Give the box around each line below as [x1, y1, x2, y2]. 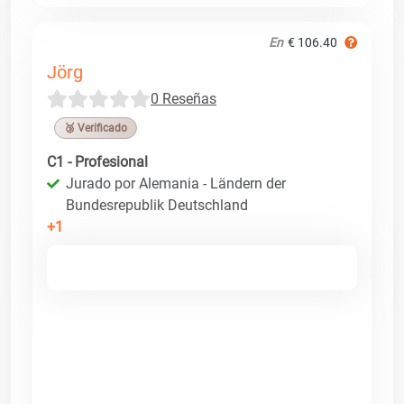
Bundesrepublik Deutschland [66, 196, 248, 214]
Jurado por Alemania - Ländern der [66, 174, 286, 192]
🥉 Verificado [64, 121, 127, 134]
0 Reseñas [151, 89, 216, 107]
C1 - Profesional [47, 152, 148, 170]
